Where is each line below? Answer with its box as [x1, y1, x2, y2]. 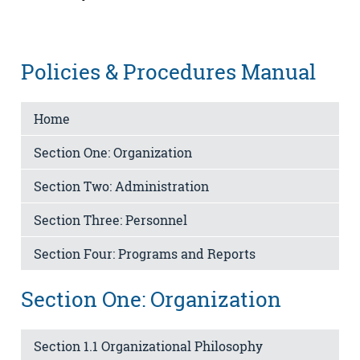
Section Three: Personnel [34, 211, 187, 228]
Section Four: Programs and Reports [34, 244, 256, 262]
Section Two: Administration [34, 177, 209, 194]
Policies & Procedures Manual [21, 58, 316, 86]
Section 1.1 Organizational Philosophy [34, 337, 263, 354]
